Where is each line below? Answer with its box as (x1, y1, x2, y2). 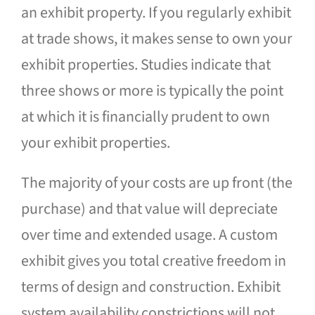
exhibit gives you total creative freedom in (20, 249, 286, 272)
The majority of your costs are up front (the (20, 171, 292, 194)
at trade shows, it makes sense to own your (20, 27, 292, 50)
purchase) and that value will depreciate (20, 197, 278, 220)
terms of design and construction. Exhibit (20, 275, 281, 298)
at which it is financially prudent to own (20, 105, 270, 128)
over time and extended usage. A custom (20, 223, 278, 246)
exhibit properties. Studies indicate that (20, 53, 271, 76)
